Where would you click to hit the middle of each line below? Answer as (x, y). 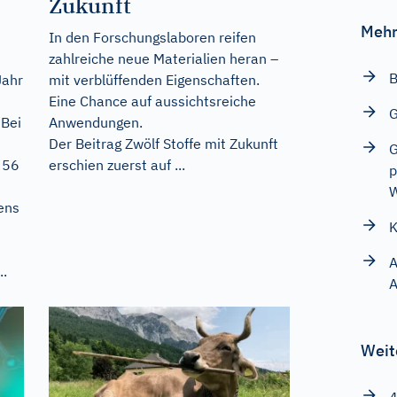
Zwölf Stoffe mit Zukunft (201, 143)
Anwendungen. (95, 122)
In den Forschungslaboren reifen (152, 37)
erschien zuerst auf (111, 164)
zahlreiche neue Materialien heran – (163, 58)
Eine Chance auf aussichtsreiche (152, 101)
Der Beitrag (86, 143)
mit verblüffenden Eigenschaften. (154, 79)
